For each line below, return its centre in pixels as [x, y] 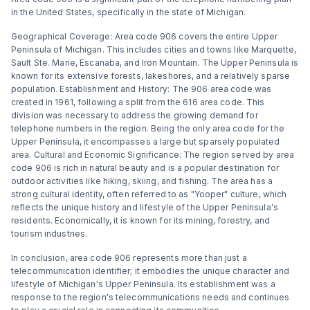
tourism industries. [49, 234]
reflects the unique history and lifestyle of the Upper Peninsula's [145, 207]
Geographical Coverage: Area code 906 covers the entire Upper [145, 36]
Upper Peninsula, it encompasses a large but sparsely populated [146, 142]
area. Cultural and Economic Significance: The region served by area [153, 155]
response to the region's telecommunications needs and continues [151, 297]
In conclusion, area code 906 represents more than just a [129, 258]
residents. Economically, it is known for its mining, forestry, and [140, 220]
